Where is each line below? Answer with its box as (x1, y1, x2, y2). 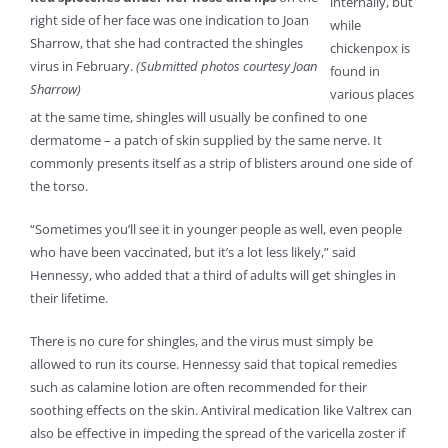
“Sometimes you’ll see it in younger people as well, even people (30, 220, 402, 239)
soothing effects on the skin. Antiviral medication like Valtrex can (30, 401, 412, 420)
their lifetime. (30, 289, 108, 308)
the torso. (30, 177, 88, 196)
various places (330, 85, 414, 104)
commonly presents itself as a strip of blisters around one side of (30, 154, 412, 173)
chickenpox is (330, 39, 410, 58)
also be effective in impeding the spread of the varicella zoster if (30, 424, 405, 443)
